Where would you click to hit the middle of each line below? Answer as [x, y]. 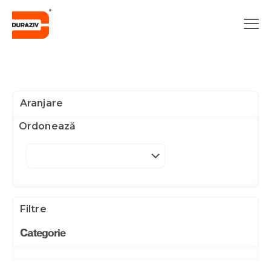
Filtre [33, 209]
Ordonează [47, 126]
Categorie [43, 233]
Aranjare [41, 103]
